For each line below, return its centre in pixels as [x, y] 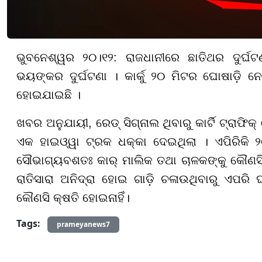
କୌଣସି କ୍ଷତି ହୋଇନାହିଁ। [73, 197]
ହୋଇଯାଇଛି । [49, 94]
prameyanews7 [83, 224]
